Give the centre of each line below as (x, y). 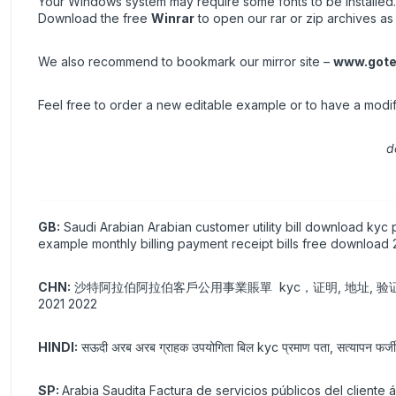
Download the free (95, 19)
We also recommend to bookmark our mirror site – (186, 62)
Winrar (173, 19)
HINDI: (58, 347)
